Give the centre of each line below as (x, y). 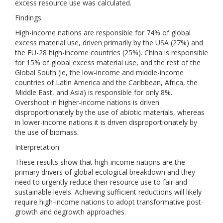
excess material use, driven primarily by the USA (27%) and (109, 43)
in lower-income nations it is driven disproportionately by (106, 122)
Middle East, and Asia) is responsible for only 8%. (94, 92)
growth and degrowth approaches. (70, 212)
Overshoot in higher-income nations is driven (87, 102)
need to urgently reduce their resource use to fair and (101, 182)
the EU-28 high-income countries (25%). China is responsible (111, 53)
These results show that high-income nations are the (100, 162)
